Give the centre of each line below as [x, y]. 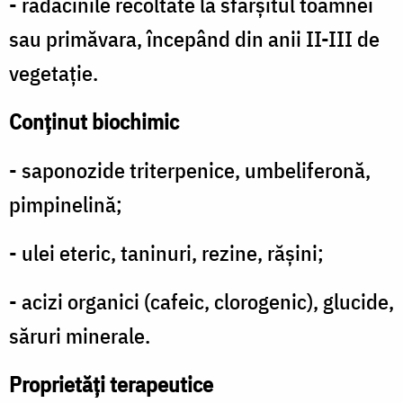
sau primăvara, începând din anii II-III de [194, 39]
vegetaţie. [54, 73]
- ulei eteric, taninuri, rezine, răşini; [166, 253]
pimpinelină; [66, 205]
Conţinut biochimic [94, 122]
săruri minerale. [80, 336]
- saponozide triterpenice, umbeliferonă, [190, 170]
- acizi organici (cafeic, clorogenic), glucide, [201, 302]
